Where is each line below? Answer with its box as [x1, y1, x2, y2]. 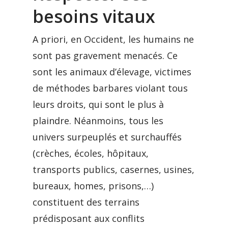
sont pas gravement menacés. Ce [33, 49, 178, 62]
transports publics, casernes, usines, [33, 163, 194, 176]
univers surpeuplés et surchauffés [33, 131, 182, 143]
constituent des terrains [33, 196, 139, 208]
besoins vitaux [33, 5, 155, 28]
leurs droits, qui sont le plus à [33, 98, 164, 110]
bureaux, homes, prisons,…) [33, 180, 154, 192]
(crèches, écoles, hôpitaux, [33, 147, 149, 159]
